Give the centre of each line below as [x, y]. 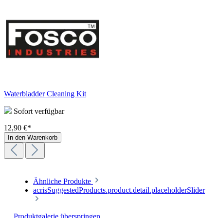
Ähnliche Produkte [63, 181]
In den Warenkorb [33, 137]
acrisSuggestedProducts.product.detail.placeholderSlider [119, 190]
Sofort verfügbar [38, 111]
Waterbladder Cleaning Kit [45, 93]
